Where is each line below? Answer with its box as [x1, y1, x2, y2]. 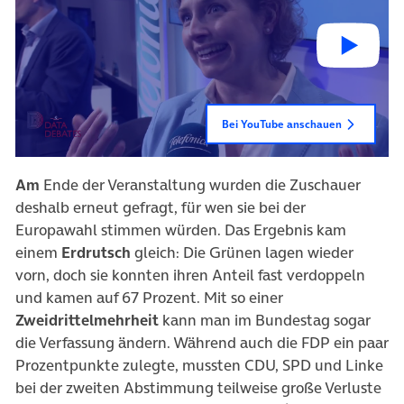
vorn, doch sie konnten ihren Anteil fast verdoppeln [15, 263, 365, 286]
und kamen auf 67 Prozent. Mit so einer [15, 286, 283, 308]
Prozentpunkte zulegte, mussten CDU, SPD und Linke [15, 353, 383, 376]
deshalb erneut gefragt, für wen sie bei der [15, 196, 306, 218]
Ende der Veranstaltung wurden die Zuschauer [40, 173, 361, 196]
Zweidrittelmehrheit [15, 308, 159, 331]
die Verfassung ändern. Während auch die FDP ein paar [15, 331, 389, 353]
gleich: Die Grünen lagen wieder [131, 241, 353, 263]
